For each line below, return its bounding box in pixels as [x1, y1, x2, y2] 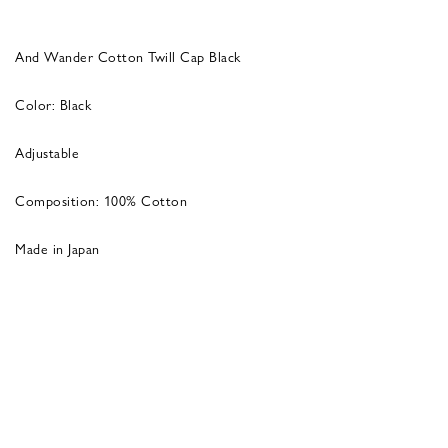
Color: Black [15, 93, 91, 114]
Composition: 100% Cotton [15, 189, 187, 210]
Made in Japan [15, 237, 100, 258]
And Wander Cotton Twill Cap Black [15, 45, 241, 66]
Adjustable [15, 141, 79, 162]
